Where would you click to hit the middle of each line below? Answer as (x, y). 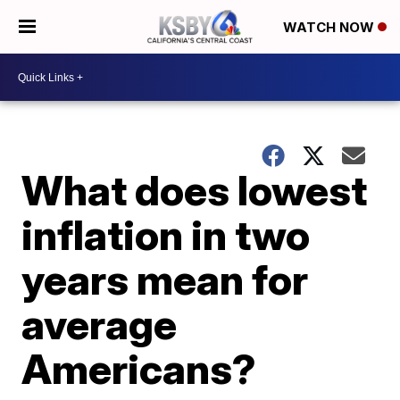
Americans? (139, 369)
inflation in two (166, 235)
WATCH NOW (330, 28)
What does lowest (195, 190)
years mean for (165, 279)
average (100, 324)
